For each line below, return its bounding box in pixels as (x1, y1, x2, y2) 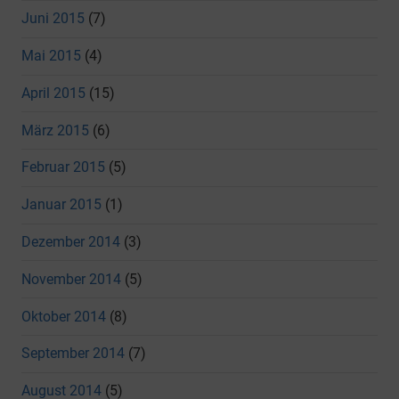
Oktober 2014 (21, 307, 106, 325)
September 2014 (21, 345, 125, 362)
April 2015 (21, 84, 85, 102)
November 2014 (21, 270, 121, 288)
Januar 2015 (21, 196, 102, 214)
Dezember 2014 (21, 233, 120, 251)
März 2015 (21, 121, 89, 139)
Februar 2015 (21, 159, 105, 176)
